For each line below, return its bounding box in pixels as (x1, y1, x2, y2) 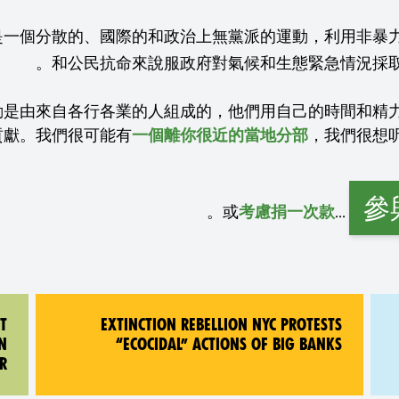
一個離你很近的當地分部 (132, 129, 308, 145)
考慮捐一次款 (239, 206, 335, 222)
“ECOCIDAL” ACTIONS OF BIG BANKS (116, 335, 342, 354)
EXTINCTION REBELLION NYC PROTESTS (101, 315, 342, 334)
